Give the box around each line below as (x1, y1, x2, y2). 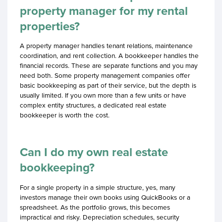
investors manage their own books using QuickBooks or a (20, 192, 190, 202)
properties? (20, 17, 80, 35)
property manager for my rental (20, 1, 188, 20)
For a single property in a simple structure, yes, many (20, 182, 175, 192)
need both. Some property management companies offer (20, 70, 190, 81)
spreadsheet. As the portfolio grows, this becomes (20, 202, 170, 212)
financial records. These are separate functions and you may (20, 60, 198, 71)
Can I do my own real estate (20, 143, 168, 162)
